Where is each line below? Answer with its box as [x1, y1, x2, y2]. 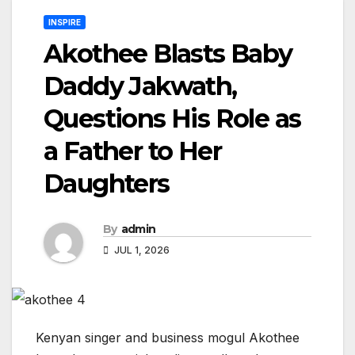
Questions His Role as [44, 103, 301, 135]
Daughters [44, 168, 170, 200]
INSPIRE [48, 17, 81, 28]
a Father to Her [44, 136, 221, 167]
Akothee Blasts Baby [44, 38, 292, 70]
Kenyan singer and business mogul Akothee [36, 329, 300, 345]
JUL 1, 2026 [112, 244, 170, 257]
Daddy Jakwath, [44, 71, 237, 102]
